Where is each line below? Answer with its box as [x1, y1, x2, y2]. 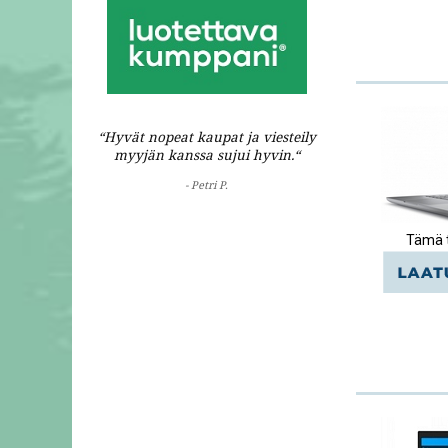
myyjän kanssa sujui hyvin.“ [113, 145, 300, 164]
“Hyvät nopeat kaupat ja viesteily [97, 127, 316, 146]
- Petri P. [185, 177, 228, 193]
